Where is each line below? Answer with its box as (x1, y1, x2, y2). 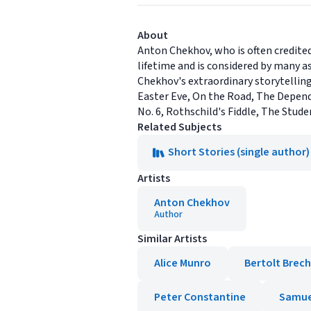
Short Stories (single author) (168, 144, 310, 160)
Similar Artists (137, 231, 207, 246)
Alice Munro (154, 255, 211, 271)
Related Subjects (137, 119, 221, 135)
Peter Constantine (154, 289, 246, 305)
